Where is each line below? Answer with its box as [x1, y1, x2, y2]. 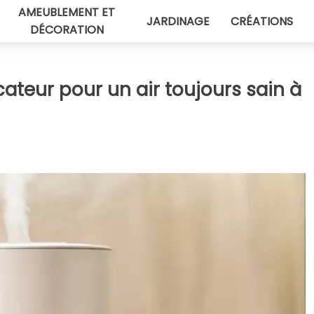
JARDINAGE [146, 13, 210, 29]
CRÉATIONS [230, 13, 293, 29]
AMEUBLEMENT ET [18, 4, 115, 20]
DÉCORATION [29, 22, 104, 38]
